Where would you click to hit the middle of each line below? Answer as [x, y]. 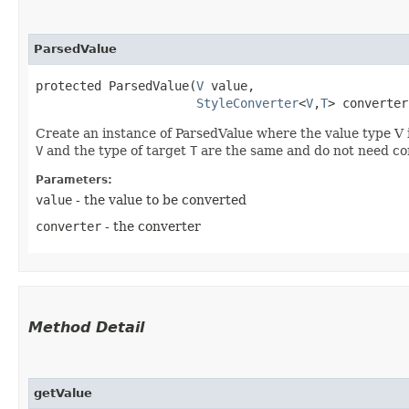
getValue [63, 393]
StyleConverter [247, 104]
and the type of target [116, 151]
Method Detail [86, 328]
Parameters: [74, 180]
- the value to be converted [159, 200]
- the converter [151, 227]
